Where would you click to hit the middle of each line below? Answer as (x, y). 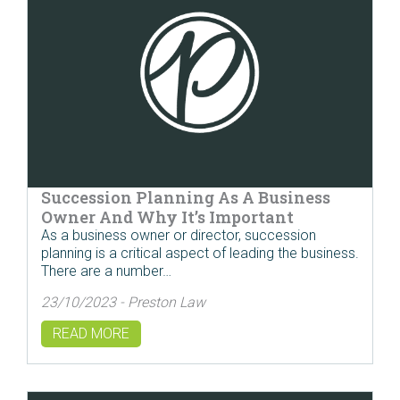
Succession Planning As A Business (186, 198)
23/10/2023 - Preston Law (123, 302)
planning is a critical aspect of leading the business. (200, 254)
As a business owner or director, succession (179, 236)
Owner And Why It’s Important (167, 217)
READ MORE (91, 333)
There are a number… (106, 271)
